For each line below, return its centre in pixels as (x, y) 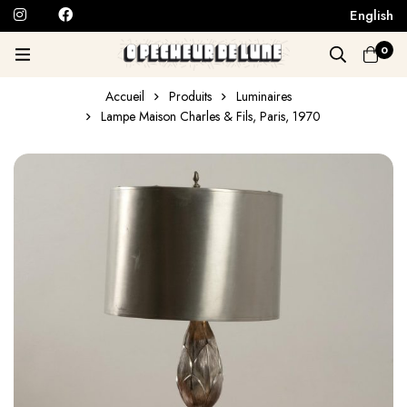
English (372, 16)
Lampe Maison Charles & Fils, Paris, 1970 (211, 116)
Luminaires (264, 96)
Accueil (125, 96)
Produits (190, 96)
